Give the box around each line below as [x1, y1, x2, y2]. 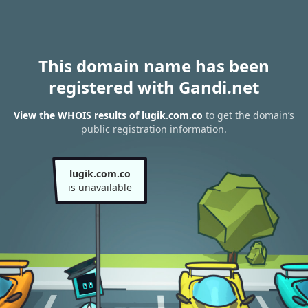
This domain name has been [38, 54, 269, 77]
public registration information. [81, 122, 227, 136]
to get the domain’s [203, 109, 294, 122]
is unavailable [67, 181, 132, 194]
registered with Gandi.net [49, 76, 259, 98]
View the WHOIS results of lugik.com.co [14, 109, 203, 122]
